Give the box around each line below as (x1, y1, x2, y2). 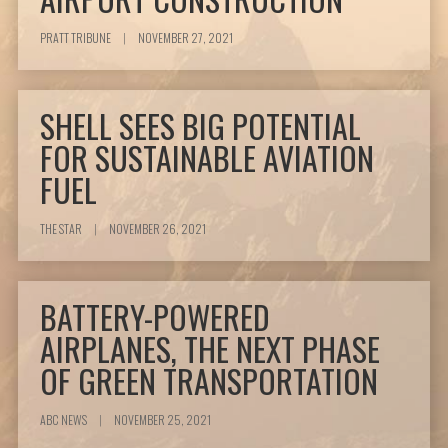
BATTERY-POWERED (40, 293, 271, 341)
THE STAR (40, 220, 85, 238)
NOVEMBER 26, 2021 (107, 220, 207, 238)
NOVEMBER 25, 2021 (112, 411, 212, 429)
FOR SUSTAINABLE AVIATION (40, 134, 375, 182)
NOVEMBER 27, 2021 (136, 29, 234, 47)
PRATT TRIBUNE (40, 29, 114, 47)
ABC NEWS (40, 411, 90, 429)
